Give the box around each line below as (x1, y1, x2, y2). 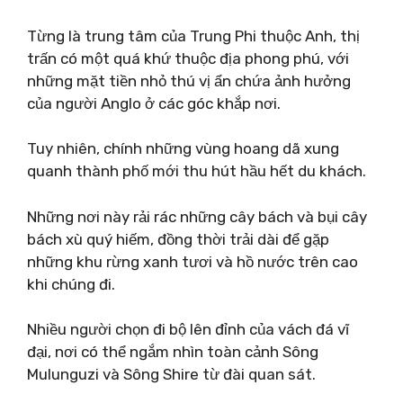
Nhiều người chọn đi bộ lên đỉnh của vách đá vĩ (27, 320, 349, 338)
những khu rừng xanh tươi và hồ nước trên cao (27, 252, 358, 271)
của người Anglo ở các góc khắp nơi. (27, 94, 281, 112)
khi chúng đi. (27, 274, 115, 293)
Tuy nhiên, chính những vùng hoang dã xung (27, 139, 339, 157)
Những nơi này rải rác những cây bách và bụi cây (27, 207, 367, 226)
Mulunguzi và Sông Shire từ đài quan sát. (27, 365, 316, 383)
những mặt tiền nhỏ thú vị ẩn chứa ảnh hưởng (27, 71, 351, 90)
